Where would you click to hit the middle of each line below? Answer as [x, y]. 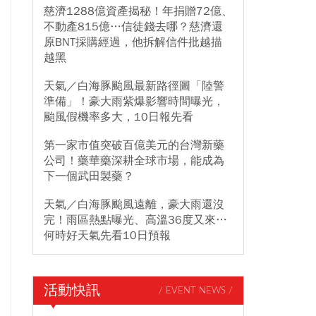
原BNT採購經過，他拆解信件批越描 [133, 42]
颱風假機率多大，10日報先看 [119, 117]
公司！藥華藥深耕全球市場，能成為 [134, 161]
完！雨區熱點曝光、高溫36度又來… [135, 220]
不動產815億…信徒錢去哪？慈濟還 [133, 27]
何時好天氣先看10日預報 [107, 236]
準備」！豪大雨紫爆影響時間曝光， [134, 102]
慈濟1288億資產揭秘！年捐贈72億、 [138, 11]
